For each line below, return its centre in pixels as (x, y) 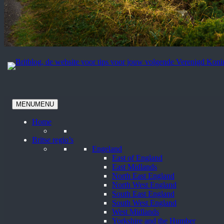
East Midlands (134, 166)
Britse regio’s (53, 139)
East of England (137, 157)
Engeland (107, 148)
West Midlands (135, 211)
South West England (144, 202)
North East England (143, 175)
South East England (143, 193)
